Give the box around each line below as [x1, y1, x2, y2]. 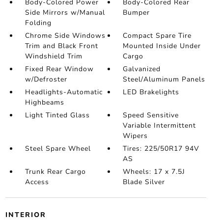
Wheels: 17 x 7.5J [123, 167, 186, 176]
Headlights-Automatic [25, 87, 103, 97]
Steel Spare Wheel [25, 144, 91, 153]
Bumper [123, 8, 150, 17]
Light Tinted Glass [25, 110, 90, 120]
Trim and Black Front [25, 41, 98, 51]
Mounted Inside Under [123, 41, 201, 51]
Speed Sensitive [123, 110, 179, 120]
